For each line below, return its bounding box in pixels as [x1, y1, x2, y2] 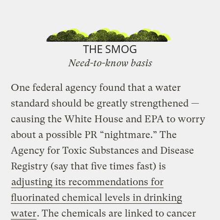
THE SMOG [83, 41, 137, 56]
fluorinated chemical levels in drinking [11, 192, 183, 203]
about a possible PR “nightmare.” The [11, 129, 177, 140]
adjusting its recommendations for [11, 176, 164, 188]
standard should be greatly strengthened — [11, 97, 200, 109]
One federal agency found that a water [11, 82, 181, 93]
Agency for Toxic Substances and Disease [11, 144, 194, 156]
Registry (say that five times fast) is [11, 160, 166, 172]
